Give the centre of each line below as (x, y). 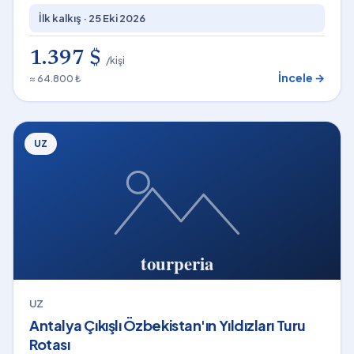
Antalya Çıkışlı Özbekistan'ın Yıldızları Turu (168, 325)
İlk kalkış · (64, 18)
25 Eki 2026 (117, 18)
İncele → (301, 77)
